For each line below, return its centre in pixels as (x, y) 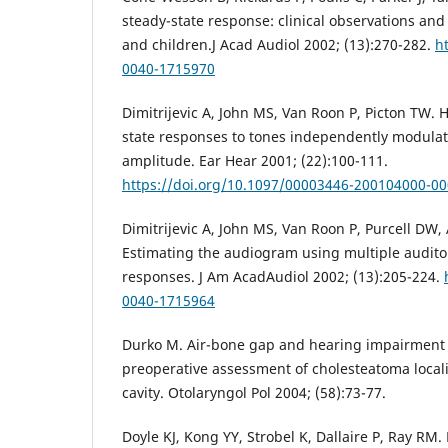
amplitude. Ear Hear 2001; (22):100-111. (255, 160)
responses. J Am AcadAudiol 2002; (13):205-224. (283, 276)
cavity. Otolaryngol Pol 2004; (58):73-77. (254, 393)
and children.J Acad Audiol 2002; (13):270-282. (278, 44)
